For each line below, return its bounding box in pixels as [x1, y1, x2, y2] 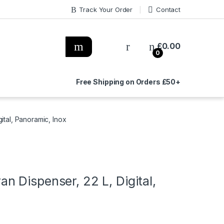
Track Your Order [79, 5, 133, 13]
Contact [155, 5, 180, 13]
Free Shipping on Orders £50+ [75, 77, 180, 86]
